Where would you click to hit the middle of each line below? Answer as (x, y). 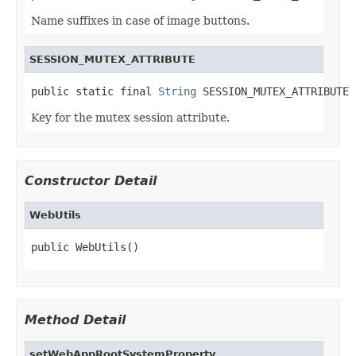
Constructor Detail (91, 180)
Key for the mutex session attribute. (130, 117)
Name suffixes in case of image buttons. (140, 20)
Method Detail (75, 319)
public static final (95, 91)
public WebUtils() (85, 247)
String (177, 91)
